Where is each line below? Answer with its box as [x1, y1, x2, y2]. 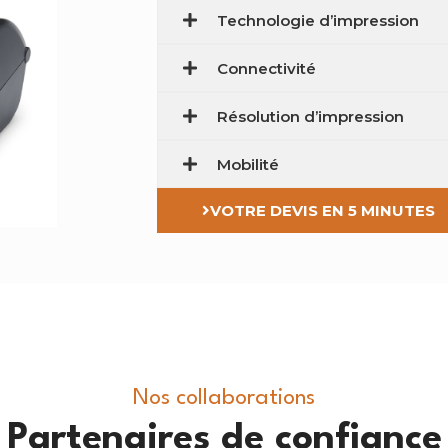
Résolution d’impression [216, 106, 404, 126]
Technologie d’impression [216, 10, 419, 30]
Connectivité [216, 58, 316, 78]
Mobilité [216, 154, 279, 174]
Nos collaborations [133, 387, 315, 410]
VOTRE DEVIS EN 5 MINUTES [209, 201, 435, 221]
